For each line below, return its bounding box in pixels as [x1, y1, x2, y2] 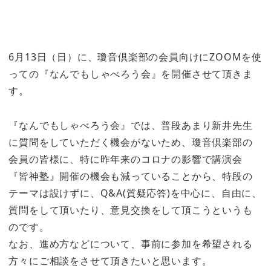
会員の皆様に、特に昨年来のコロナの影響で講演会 [8, 152, 243, 166]
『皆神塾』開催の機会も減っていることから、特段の [8, 169, 253, 183]
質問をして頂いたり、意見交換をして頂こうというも [8, 203, 253, 217]
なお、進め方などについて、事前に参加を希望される [8, 237, 253, 251]
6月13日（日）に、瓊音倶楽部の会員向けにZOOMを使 [8, 50, 262, 64]
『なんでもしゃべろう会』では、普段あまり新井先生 [8, 119, 253, 132]
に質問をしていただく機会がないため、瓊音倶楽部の [8, 135, 253, 149]
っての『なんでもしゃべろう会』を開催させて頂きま [8, 67, 253, 81]
